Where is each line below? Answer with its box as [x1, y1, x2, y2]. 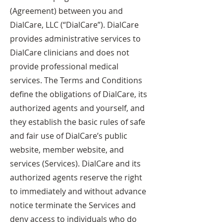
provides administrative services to [10, 33, 141, 44]
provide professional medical [10, 61, 118, 72]
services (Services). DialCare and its [10, 158, 141, 169]
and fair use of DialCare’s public [10, 130, 127, 141]
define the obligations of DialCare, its [10, 89, 147, 100]
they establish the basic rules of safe [10, 116, 145, 127]
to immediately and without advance [10, 186, 146, 197]
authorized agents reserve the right [10, 172, 142, 183]
